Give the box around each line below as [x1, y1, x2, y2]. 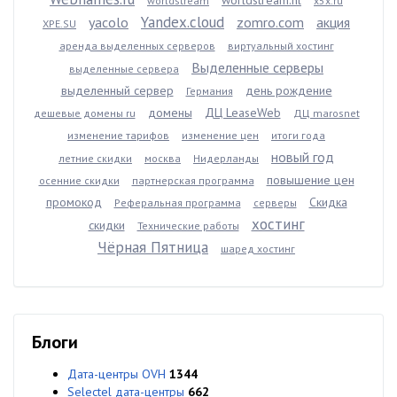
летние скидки [58, 152, 132, 165]
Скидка [308, 194, 347, 210]
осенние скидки [38, 174, 120, 187]
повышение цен [266, 172, 354, 188]
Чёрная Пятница [97, 237, 208, 257]
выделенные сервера [69, 62, 179, 75]
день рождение [245, 82, 332, 98]
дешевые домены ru [33, 106, 136, 120]
